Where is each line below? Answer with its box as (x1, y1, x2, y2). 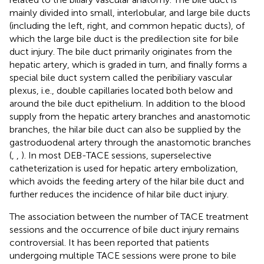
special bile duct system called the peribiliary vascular (9, 71, 232, 83)
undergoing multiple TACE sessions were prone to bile (9, 249, 236, 261)
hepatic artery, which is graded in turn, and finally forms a (9, 58, 247, 70)
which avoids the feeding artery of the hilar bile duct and (9, 175, 244, 187)
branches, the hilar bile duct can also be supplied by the (9, 123, 241, 135)
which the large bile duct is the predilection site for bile (9, 32, 239, 44)
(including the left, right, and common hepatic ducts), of (9, 19, 245, 31)
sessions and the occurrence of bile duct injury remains (9, 223, 239, 235)
